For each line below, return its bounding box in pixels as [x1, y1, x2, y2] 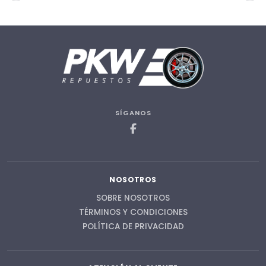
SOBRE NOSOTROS [96, 192, 170, 204]
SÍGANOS [115, 107, 151, 118]
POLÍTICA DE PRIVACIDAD [82, 220, 184, 232]
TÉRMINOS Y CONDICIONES [78, 206, 188, 218]
